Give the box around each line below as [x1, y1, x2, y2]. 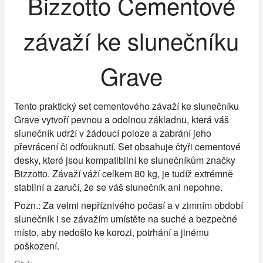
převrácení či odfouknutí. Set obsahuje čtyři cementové [14, 140, 241, 154]
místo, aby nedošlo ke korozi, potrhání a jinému [14, 225, 209, 240]
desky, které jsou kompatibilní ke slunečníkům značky [14, 153, 235, 167]
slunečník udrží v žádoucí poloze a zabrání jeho [14, 126, 211, 140]
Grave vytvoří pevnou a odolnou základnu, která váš [14, 113, 229, 127]
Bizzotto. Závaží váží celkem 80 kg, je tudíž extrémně [14, 167, 233, 181]
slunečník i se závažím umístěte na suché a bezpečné [14, 212, 237, 226]
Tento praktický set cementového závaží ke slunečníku [14, 99, 239, 113]
